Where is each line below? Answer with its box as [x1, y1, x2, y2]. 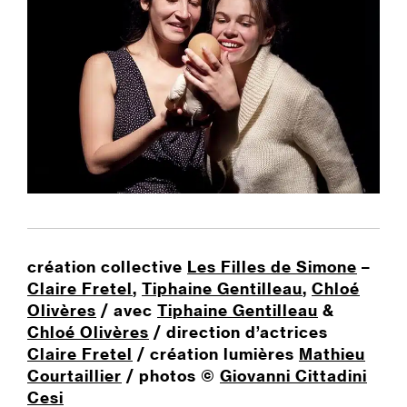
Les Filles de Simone [187, 257, 357, 277]
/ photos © [122, 366, 220, 386]
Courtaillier [27, 366, 122, 386]
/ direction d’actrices [149, 323, 328, 342]
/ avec [96, 301, 157, 321]
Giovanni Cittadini [220, 366, 367, 386]
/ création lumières [133, 344, 299, 364]
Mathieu [299, 344, 365, 364]
